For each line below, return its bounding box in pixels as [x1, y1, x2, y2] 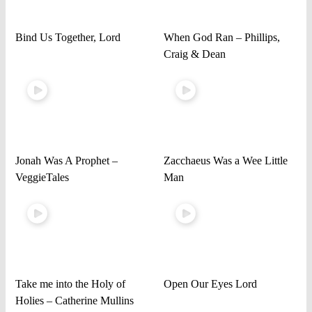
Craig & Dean [163, 47, 226, 60]
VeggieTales [15, 171, 70, 183]
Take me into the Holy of [15, 278, 126, 290]
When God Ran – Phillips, [163, 31, 280, 43]
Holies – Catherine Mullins [15, 295, 134, 307]
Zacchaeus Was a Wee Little [163, 154, 288, 166]
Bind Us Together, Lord [15, 31, 121, 43]
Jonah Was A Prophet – [15, 154, 118, 166]
